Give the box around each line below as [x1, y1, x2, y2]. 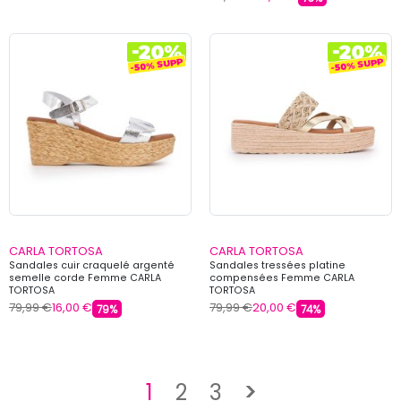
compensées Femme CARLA [209, 270, 354, 285]
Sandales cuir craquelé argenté [9, 258, 175, 272]
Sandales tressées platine [209, 258, 346, 272]
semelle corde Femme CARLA [9, 270, 161, 285]
